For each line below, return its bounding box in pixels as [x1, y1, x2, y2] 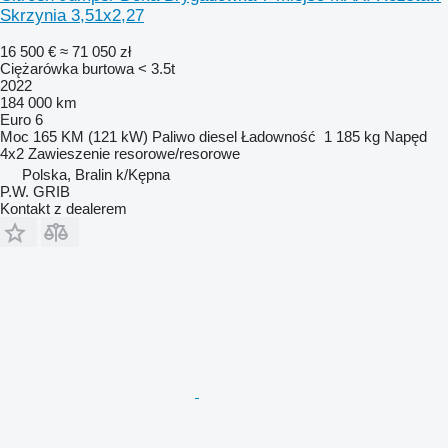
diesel [199, 127, 237, 145]
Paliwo [152, 127, 195, 145]
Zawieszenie [28, 144, 110, 162]
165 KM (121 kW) [33, 127, 148, 145]
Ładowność [241, 127, 316, 145]
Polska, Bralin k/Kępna [22, 165, 170, 183]
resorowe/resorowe [114, 144, 240, 162]
